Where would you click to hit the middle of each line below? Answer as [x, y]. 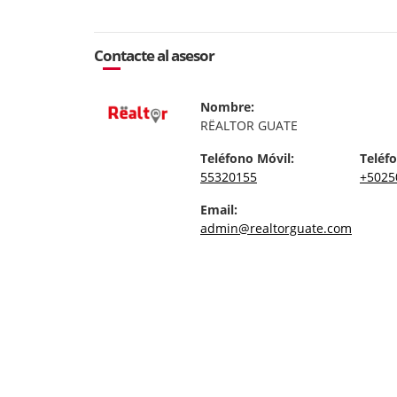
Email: [219, 209]
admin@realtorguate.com [276, 228]
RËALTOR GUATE [249, 125]
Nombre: [227, 106]
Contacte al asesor [154, 55]
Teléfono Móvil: [247, 158]
